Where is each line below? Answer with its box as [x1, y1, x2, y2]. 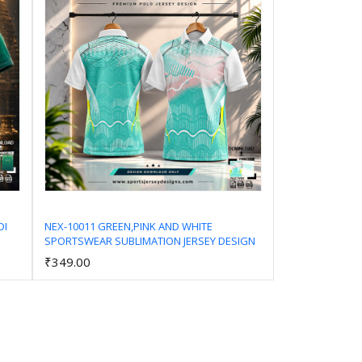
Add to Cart [128, 246, 189, 262]
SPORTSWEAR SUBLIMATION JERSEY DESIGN [44, 233, 255, 248]
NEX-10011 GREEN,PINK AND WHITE [44, 218, 213, 234]
